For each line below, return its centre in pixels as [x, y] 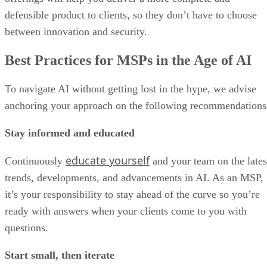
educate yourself [108, 160]
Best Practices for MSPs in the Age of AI [128, 60]
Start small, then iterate [60, 255]
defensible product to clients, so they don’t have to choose [131, 15]
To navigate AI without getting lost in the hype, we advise [131, 89]
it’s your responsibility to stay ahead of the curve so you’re [132, 194]
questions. [27, 227]
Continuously [35, 161]
